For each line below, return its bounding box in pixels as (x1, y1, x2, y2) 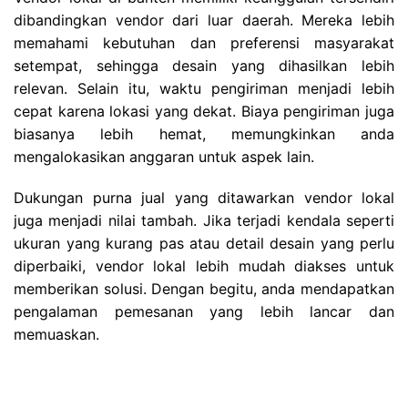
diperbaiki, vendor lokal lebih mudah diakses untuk (14, 257, 394, 276)
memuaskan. (14, 325, 99, 344)
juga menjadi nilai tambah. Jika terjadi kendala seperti (14, 211, 394, 230)
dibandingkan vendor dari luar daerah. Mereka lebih (14, 11, 394, 30)
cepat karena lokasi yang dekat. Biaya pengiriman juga (14, 102, 394, 121)
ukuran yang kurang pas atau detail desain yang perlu (14, 234, 394, 253)
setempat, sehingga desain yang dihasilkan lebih (14, 56, 394, 76)
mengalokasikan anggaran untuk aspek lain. (14, 148, 314, 167)
